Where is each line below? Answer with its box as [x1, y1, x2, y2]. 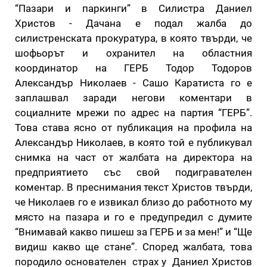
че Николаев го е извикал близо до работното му [15, 196, 252, 209]
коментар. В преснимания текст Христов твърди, [15, 181, 252, 194]
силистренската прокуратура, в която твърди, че [15, 32, 252, 45]
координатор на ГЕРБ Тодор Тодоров [15, 62, 252, 74]
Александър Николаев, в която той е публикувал [15, 136, 252, 149]
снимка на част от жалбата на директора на [15, 151, 252, 164]
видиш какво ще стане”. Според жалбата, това [15, 241, 252, 253]
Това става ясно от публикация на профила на [15, 122, 252, 134]
